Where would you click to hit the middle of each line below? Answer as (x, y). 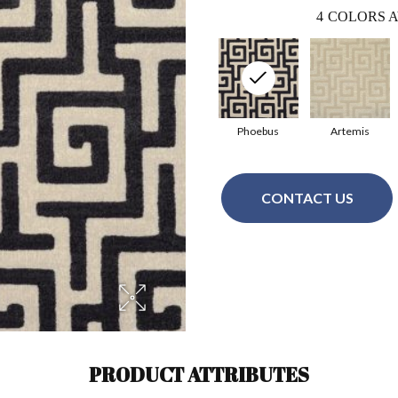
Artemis (350, 131)
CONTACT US (307, 198)
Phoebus (258, 131)
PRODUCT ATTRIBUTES (199, 374)
